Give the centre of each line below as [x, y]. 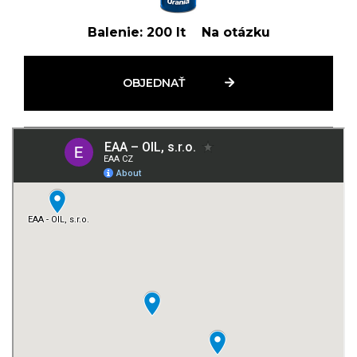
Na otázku [235, 32]
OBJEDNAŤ [154, 82]
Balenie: [115, 32]
